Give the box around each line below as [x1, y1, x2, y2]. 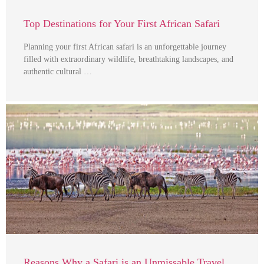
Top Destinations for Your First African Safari [24, 18, 220, 30]
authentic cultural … [24, 67, 92, 77]
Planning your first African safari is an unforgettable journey [24, 42, 226, 52]
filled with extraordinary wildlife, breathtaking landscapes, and [24, 55, 233, 64]
